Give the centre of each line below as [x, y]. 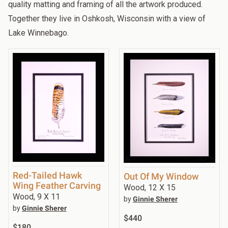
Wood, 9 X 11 [36, 197]
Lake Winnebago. [38, 33]
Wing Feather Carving [57, 186]
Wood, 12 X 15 [150, 188]
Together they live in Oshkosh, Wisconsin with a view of [107, 18]
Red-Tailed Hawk [47, 176]
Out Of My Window [161, 177]
